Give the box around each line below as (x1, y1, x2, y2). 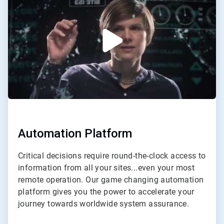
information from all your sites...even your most (18, 163, 195, 173)
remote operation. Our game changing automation (18, 175, 204, 185)
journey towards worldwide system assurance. (18, 199, 189, 209)
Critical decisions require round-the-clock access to (18, 151, 206, 161)
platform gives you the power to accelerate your (18, 187, 194, 197)
